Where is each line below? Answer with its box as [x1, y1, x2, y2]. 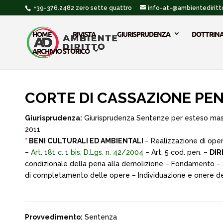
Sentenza [83, 213, 117, 221]
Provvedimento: [25, 213, 83, 221]
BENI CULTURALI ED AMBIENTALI [27, 137, 145, 145]
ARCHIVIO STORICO [32, 46, 90, 55]
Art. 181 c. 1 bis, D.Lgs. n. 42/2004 [31, 148, 143, 156]
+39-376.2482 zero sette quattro [32, 4, 132, 11]
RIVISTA [73, 29, 96, 38]
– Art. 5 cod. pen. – [143, 148, 210, 156]
